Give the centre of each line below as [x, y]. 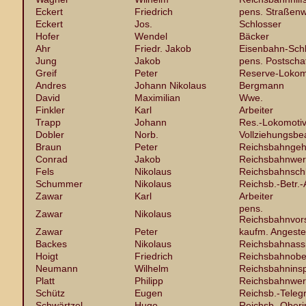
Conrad [52, 159]
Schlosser [260, 24]
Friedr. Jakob [163, 48]
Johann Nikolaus [170, 85]
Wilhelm [152, 268]
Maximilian [157, 98]
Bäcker [254, 36]
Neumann [57, 268]
